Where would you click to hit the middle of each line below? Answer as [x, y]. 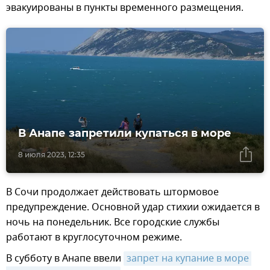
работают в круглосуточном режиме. [94, 237]
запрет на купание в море [188, 258]
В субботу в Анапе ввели [65, 258]
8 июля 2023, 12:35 [52, 154]
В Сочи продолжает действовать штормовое [112, 192]
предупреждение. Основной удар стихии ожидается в [133, 207]
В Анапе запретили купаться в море [125, 133]
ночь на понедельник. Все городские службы [113, 222]
